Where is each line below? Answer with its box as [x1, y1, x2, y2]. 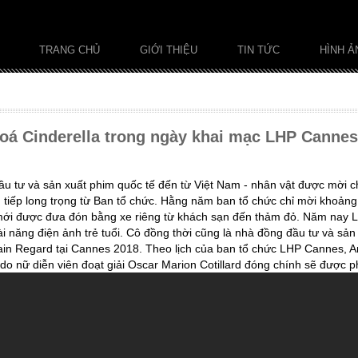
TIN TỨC [237, 44, 280, 56]
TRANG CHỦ [39, 44, 100, 56]
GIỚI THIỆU [140, 44, 197, 56]
